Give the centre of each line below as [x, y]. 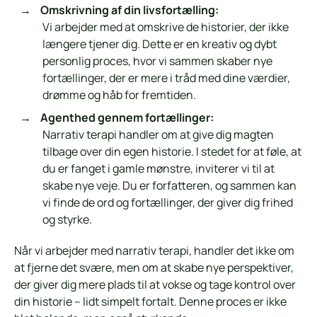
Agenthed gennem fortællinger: [127, 118]
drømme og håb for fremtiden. [119, 95]
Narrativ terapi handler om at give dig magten [158, 135]
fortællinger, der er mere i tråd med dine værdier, [166, 78]
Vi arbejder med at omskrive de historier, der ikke [166, 27]
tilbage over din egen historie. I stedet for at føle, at [172, 152]
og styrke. [67, 220]
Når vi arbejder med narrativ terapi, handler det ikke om [154, 251]
